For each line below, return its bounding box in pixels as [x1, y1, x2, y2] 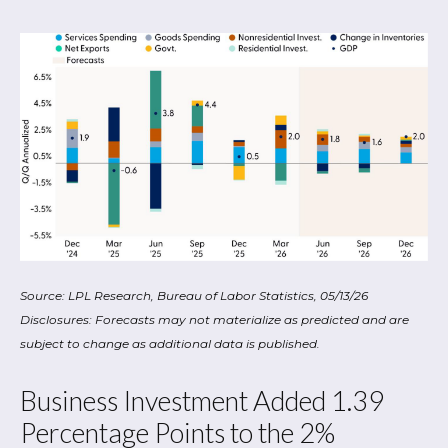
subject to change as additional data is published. [20, 335, 320, 351]
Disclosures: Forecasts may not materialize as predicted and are [20, 311, 409, 327]
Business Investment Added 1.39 [20, 383, 384, 417]
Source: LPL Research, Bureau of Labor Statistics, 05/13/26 [20, 287, 371, 303]
